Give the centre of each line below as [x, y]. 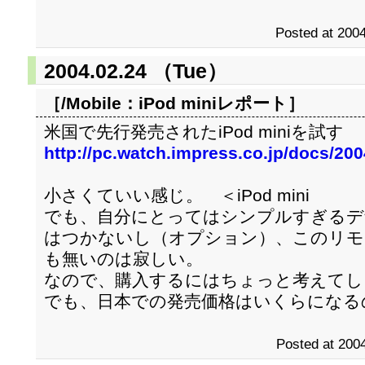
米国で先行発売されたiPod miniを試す [194, 132]
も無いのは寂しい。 [123, 259]
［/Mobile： [91, 103]
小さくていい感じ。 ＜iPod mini [177, 195]
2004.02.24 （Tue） [136, 71]
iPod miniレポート [213, 103]
